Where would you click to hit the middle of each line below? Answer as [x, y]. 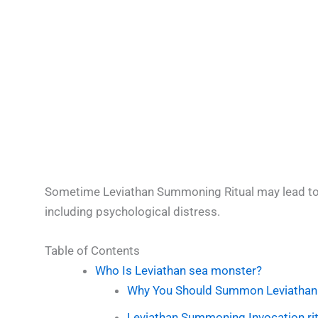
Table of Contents [92, 250]
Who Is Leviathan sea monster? [178, 270]
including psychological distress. [132, 211]
